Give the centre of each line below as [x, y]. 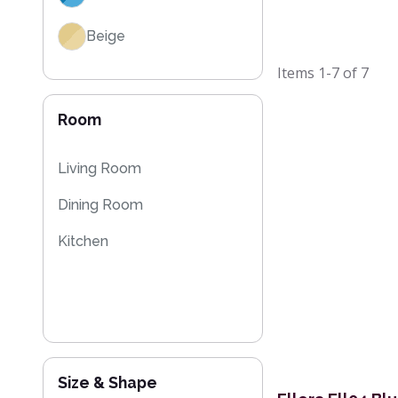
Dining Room [100, 204]
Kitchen [83, 241]
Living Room [99, 168]
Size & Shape [107, 382]
